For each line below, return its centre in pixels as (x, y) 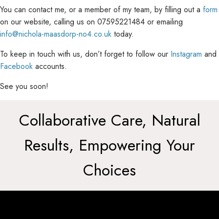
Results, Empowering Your (109, 145)
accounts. (50, 66)
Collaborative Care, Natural (109, 120)
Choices (109, 170)
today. (123, 34)
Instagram (186, 54)
